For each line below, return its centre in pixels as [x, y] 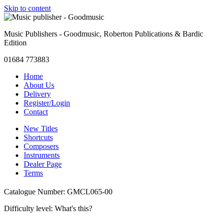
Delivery [37, 94]
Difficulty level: [29, 208]
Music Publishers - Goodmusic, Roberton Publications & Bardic [104, 34]
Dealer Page [43, 164]
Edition [15, 43]
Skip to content [27, 8]
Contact [36, 112]
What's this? [74, 208]
